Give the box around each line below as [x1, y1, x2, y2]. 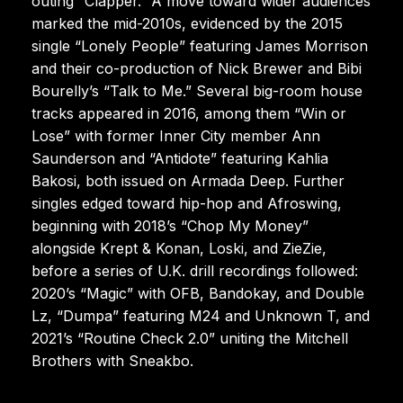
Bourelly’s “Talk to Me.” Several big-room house [31, 81, 363, 100]
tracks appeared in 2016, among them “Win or [31, 103, 346, 122]
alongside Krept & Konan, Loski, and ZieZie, [31, 238, 327, 257]
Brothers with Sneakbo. [31, 351, 193, 370]
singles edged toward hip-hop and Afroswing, [31, 193, 342, 212]
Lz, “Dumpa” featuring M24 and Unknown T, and [31, 306, 370, 325]
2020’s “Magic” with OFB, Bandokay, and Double [31, 283, 364, 302]
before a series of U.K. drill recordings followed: [31, 261, 358, 280]
